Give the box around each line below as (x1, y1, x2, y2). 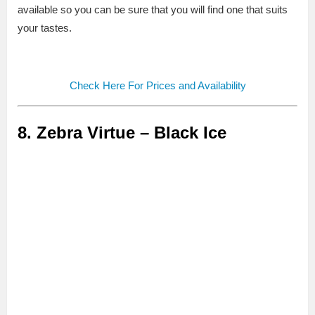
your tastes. (18, 22, 72, 34)
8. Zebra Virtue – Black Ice (18, 123, 226, 143)
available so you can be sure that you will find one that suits (18, 4, 288, 16)
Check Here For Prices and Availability (69, 79, 246, 92)
